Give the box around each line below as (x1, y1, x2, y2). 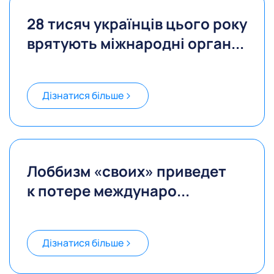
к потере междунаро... (27, 180, 190, 201)
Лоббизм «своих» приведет (27, 161, 226, 182)
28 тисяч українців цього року (27, 13, 247, 34)
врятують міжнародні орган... (27, 33, 244, 54)
